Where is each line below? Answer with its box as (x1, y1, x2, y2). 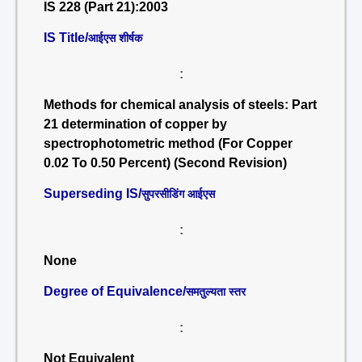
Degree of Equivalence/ (44, 284, 186, 298)
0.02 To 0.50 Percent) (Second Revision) (44, 156, 287, 170)
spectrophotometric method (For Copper (44, 137, 293, 150)
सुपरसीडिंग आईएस (141, 187, 215, 200)
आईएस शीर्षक (88, 32, 142, 44)
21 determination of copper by (44, 117, 227, 131)
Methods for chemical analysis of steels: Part (44, 98, 317, 112)
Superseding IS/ (44, 187, 141, 200)
